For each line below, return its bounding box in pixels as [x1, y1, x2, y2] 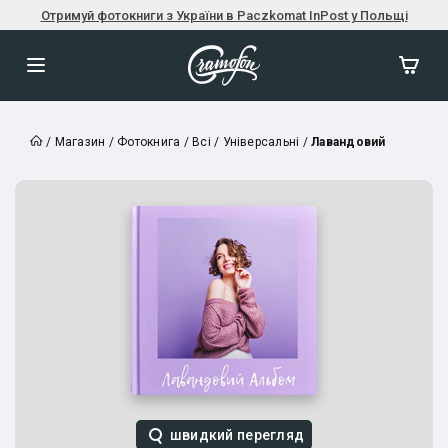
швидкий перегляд [169, 426, 305, 443]
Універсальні [222, 135, 300, 149]
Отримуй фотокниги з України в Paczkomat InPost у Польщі [40, 7, 408, 23]
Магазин [54, 135, 106, 149]
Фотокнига [117, 135, 181, 149]
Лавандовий [311, 135, 386, 149]
